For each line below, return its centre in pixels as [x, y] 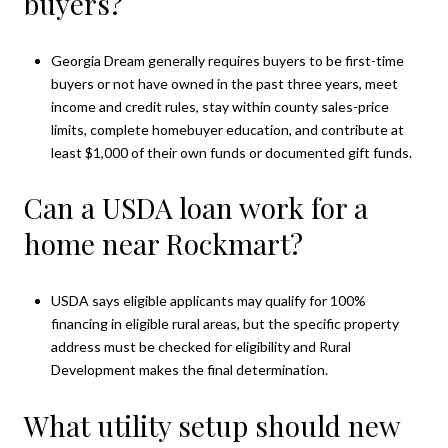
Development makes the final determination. [189, 370]
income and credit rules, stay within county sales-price [219, 106]
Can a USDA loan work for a [196, 208]
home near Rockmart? [163, 244]
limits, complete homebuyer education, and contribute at [227, 129]
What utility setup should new [212, 425]
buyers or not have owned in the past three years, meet [224, 83]
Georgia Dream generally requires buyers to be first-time [227, 60]
